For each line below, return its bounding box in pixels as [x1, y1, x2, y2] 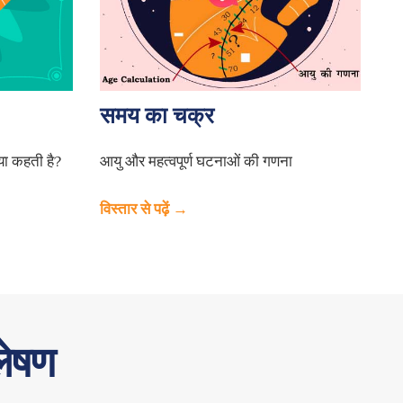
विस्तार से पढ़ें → [100, 200, 188, 218]
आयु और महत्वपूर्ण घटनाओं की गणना [100, 152, 292, 170]
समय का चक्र [100, 102, 214, 129]
